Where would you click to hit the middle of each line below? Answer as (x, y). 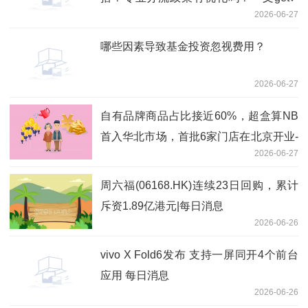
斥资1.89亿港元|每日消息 (162, 206)
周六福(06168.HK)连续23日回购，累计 (199, 185)
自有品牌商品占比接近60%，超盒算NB (199, 115)
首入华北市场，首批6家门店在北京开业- (199, 136)
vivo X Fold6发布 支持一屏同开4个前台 (199, 254)
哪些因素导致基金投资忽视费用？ (183, 46)
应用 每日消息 (135, 275)
